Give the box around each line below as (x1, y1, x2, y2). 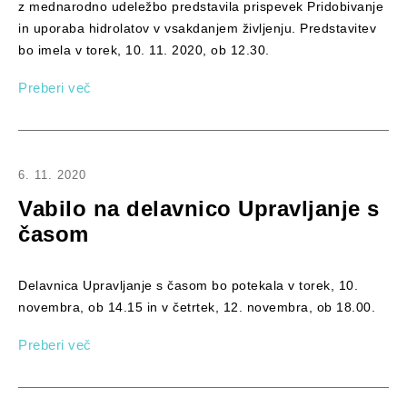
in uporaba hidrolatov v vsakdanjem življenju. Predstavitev (18, 20, 376, 35)
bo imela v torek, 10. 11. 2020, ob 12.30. (18, 42, 270, 57)
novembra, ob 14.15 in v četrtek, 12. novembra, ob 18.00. (18, 299, 375, 314)
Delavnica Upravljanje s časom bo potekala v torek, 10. (18, 277, 358, 293)
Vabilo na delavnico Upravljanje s (18, 195, 380, 221)
